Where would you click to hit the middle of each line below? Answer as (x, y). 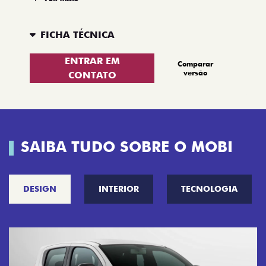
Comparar (196, 64)
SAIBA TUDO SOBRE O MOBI (127, 146)
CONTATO (92, 75)
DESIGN (40, 189)
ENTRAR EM (92, 61)
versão (196, 72)
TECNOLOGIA (209, 189)
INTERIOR (119, 189)
